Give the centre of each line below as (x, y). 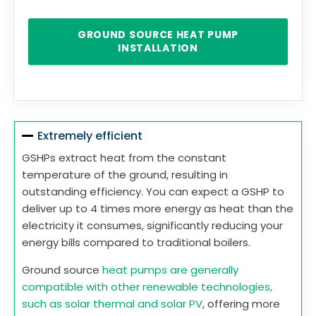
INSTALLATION (158, 48)
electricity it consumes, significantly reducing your (152, 226)
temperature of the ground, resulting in (125, 175)
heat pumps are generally (170, 270)
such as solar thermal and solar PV (112, 304)
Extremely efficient (90, 136)
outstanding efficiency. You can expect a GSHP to (153, 192)
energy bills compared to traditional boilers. (138, 243)
